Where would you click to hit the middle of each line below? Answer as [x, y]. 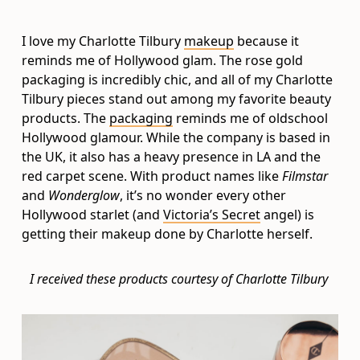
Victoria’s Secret [212, 215]
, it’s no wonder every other [203, 196]
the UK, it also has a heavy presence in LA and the [172, 157]
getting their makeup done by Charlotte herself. [168, 234]
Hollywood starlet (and [93, 215]
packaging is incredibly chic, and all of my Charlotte [178, 80]
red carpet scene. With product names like [152, 176]
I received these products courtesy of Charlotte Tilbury [180, 279]
